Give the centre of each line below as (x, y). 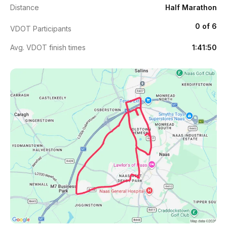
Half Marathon (191, 7)
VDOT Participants (41, 28)
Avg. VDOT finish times (48, 47)
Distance (25, 7)
